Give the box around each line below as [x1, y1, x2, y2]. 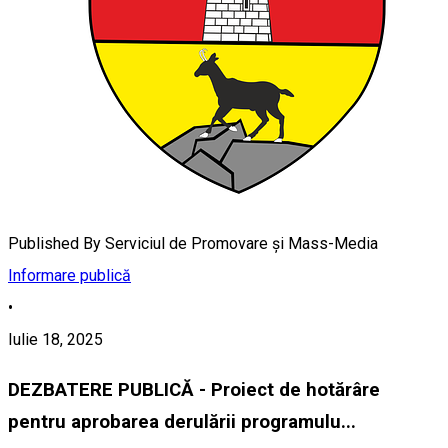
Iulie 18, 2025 [8, 329, 103, 349]
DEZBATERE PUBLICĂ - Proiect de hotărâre [8, 379, 380, 402]
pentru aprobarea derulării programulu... [8, 411, 356, 434]
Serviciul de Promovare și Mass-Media [105, 233, 378, 253]
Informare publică [8, 265, 131, 285]
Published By [8, 233, 101, 253]
